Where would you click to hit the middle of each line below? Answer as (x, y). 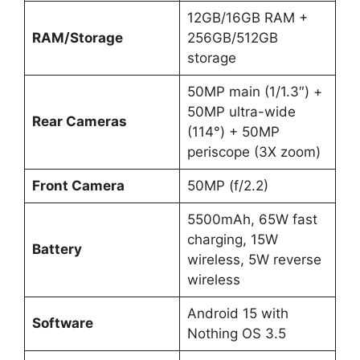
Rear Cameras (79, 122)
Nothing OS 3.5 (236, 334)
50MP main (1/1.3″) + (254, 92)
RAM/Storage (77, 38)
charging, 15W (232, 240)
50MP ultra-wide (241, 112)
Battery (57, 250)
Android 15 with (237, 314)
